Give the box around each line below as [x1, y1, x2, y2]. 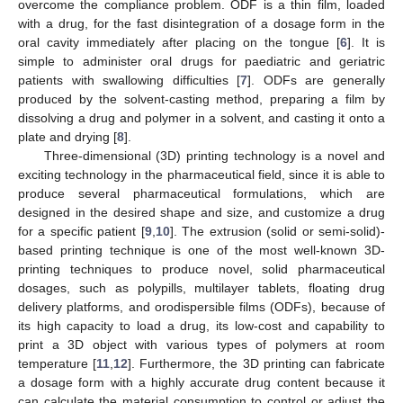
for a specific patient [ [18, 224, 145, 239]
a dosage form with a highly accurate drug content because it [18, 375, 385, 390]
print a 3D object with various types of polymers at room [18, 337, 385, 353]
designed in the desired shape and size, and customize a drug [18, 205, 385, 220]
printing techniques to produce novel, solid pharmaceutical [18, 262, 385, 277]
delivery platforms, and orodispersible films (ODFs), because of [18, 300, 385, 315]
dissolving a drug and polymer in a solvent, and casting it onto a [18, 111, 385, 126]
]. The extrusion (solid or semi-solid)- [169, 224, 386, 239]
